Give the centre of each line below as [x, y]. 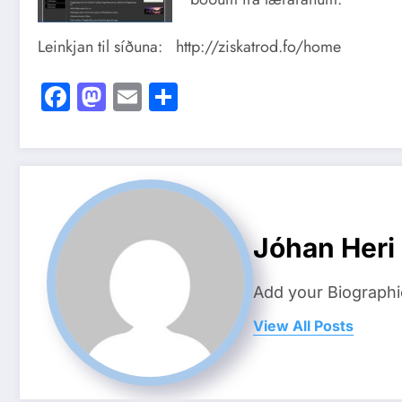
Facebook [127, 96]
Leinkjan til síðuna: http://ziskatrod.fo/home [189, 47]
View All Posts [303, 326]
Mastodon [165, 96]
